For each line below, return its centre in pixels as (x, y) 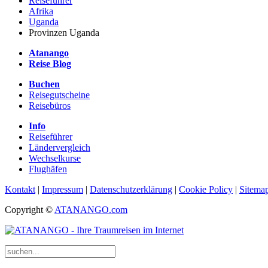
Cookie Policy (206, 190)
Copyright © (30, 210)
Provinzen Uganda (64, 33)
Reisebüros (50, 106)
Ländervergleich (60, 148)
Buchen (44, 84)
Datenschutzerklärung (131, 190)
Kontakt (20, 190)
